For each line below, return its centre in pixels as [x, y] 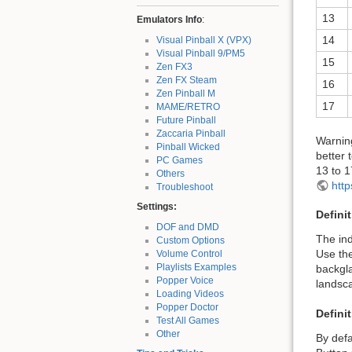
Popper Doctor [187, 307]
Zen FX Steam [186, 80]
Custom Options [190, 240]
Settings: [157, 207]
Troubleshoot [184, 187]
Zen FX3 [174, 66]
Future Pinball [186, 120]
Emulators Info [170, 20]
